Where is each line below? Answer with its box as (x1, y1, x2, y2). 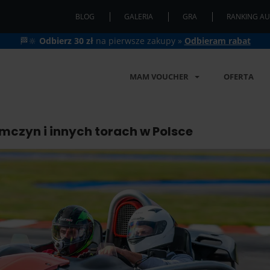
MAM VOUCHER (130, 71, 189, 82)
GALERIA (124, 11, 153, 22)
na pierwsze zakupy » (93, 35, 184, 46)
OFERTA (224, 71, 254, 82)
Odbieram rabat (184, 35, 251, 46)
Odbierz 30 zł (39, 35, 93, 46)
